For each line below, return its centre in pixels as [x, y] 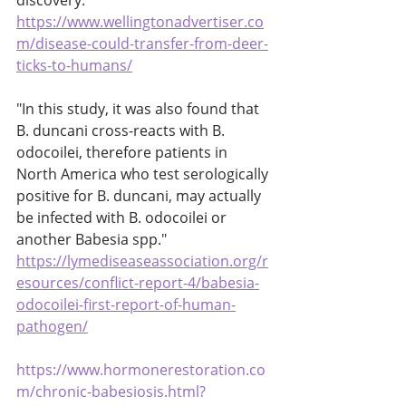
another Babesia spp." [93, 240]
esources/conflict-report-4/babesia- [138, 283]
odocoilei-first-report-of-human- [126, 305]
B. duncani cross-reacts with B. [122, 131]
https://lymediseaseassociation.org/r [142, 261]
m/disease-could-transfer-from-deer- [142, 44]
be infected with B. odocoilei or [123, 218]
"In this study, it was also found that [140, 109]
